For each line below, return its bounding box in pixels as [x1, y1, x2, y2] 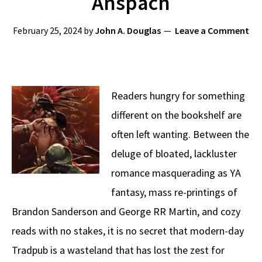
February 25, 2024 [13, 25, 82, 36]
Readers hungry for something [111, 89, 245, 102]
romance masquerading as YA [111, 166, 241, 180]
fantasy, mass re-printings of [111, 185, 237, 199]
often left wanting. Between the [111, 127, 249, 141]
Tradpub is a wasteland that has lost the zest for [12, 243, 225, 257]
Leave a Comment [175, 25, 249, 36]
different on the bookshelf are [111, 108, 242, 122]
